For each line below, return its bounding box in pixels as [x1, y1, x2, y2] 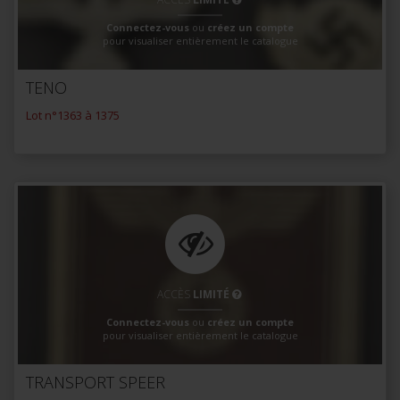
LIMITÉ [192, 286, 229, 302]
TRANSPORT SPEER [26, 371, 165, 394]
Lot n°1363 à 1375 [26, 107, 120, 124]
